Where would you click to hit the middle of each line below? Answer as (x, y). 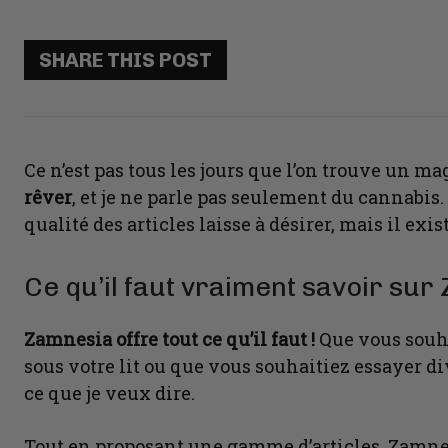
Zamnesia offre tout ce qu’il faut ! (169, 339)
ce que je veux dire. (109, 393)
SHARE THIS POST (125, 60)
